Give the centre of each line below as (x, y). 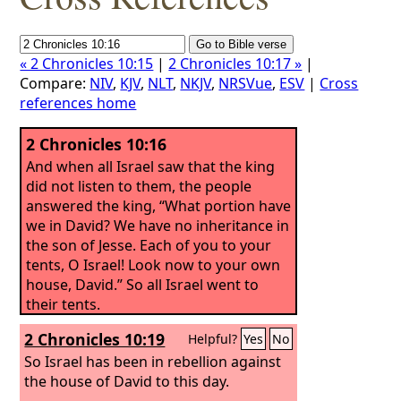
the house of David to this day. (127, 381)
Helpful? (215, 339)
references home (78, 103)
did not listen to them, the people (139, 186)
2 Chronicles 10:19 (95, 339)
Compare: (55, 83)
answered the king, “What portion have (159, 205)
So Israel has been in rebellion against (153, 361)
